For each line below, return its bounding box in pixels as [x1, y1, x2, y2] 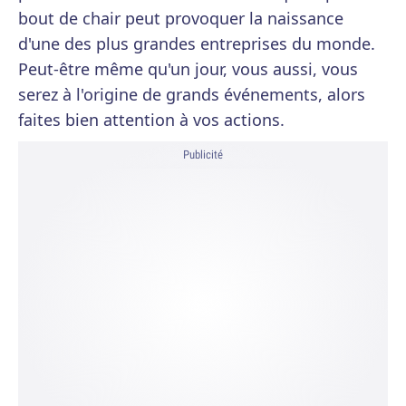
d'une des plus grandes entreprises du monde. [18, 33, 375, 54]
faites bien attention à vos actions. [18, 109, 285, 130]
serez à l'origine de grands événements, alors [18, 83, 365, 105]
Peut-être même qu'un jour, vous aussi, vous [18, 58, 358, 80]
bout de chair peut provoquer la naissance [18, 7, 343, 29]
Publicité [183, 147, 223, 162]
